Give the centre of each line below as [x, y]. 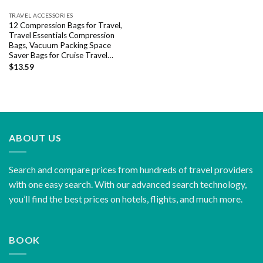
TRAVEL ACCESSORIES [41, 15]
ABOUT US [35, 137]
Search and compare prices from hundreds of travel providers [131, 170]
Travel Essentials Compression [61, 35]
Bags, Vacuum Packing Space [60, 45]
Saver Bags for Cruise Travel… [61, 55]
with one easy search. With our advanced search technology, [128, 184]
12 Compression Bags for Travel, [65, 25]
